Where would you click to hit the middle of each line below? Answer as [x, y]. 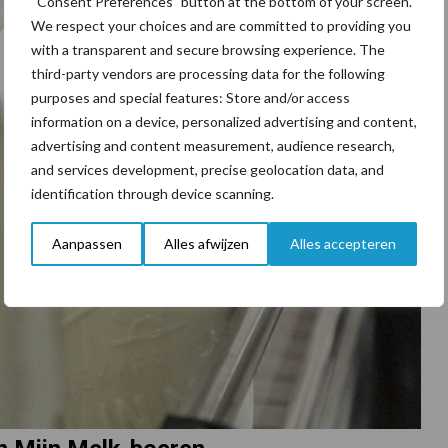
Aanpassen [86, 243]
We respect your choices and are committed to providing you [221, 25]
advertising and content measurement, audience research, [213, 145]
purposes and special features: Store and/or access [190, 97]
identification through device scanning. [152, 193]
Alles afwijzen [206, 243]
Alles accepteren [343, 243]
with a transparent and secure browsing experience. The [208, 49]
